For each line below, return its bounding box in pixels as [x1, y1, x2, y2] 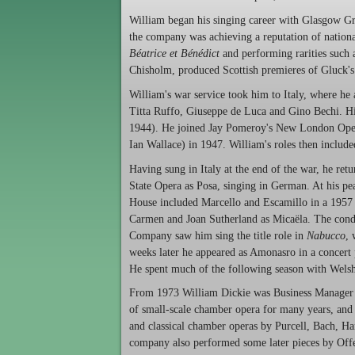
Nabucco [307, 229, 345, 242]
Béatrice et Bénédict [129, 47, 219, 59]
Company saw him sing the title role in [129, 229, 307, 242]
